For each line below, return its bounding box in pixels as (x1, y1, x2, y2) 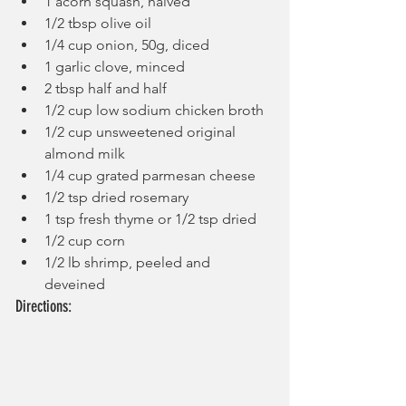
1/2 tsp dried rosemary (44, 188, 188, 206)
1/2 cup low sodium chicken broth (44, 101, 264, 119)
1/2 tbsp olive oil (44, 14, 151, 32)
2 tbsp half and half (44, 79, 167, 97)
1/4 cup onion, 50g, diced (44, 35, 209, 53)
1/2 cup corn (44, 231, 125, 249)
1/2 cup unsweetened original (44, 122, 239, 140)
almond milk (44, 144, 125, 162)
